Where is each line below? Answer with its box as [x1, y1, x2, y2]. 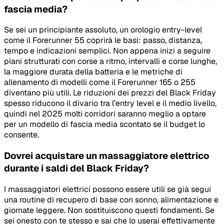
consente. [4, 129, 39, 140]
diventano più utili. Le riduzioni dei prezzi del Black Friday [4, 87, 216, 98]
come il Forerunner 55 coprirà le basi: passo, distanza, [4, 35, 202, 46]
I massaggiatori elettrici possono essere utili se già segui [4, 183, 211, 194]
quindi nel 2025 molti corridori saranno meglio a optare [4, 108, 206, 119]
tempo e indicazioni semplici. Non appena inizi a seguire [4, 45, 210, 56]
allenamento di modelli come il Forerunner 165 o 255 [4, 77, 195, 88]
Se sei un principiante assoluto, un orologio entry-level [4, 24, 202, 35]
